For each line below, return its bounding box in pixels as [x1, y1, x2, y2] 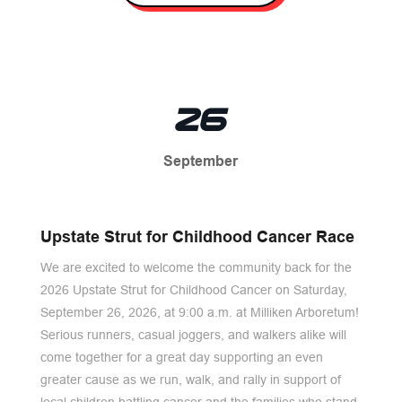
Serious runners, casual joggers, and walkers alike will [39, 328, 346, 342]
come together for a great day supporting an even [39, 350, 323, 364]
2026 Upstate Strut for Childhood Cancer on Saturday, [39, 283, 347, 297]
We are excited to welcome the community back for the [39, 260, 352, 275]
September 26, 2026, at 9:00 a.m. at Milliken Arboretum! [39, 305, 359, 319]
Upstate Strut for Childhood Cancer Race [39, 227, 354, 246]
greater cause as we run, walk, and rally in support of [39, 372, 341, 387]
